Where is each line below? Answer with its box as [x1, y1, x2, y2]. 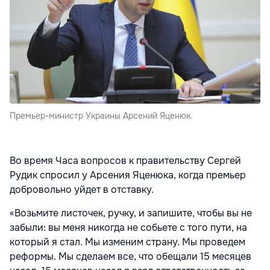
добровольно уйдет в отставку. [10, 183, 154, 196]
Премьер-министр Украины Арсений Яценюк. [10, 110, 193, 121]
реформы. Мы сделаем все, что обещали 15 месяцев [10, 250, 251, 263]
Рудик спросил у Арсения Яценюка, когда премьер [10, 168, 246, 181]
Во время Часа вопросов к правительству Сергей [10, 154, 241, 167]
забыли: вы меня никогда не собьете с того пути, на [10, 221, 247, 234]
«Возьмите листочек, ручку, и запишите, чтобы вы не [10, 206, 252, 219]
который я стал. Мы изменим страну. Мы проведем [10, 235, 245, 248]
